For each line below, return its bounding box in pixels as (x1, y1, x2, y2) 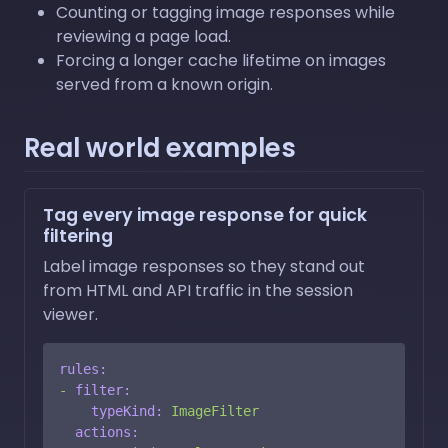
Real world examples (24, 129, 296, 166)
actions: (75, 423, 139, 440)
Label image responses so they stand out (43, 254, 365, 278)
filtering (43, 223, 113, 248)
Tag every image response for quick (43, 202, 367, 227)
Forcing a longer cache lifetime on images (56, 48, 386, 72)
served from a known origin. (56, 72, 273, 96)
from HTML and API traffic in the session (43, 278, 353, 302)
